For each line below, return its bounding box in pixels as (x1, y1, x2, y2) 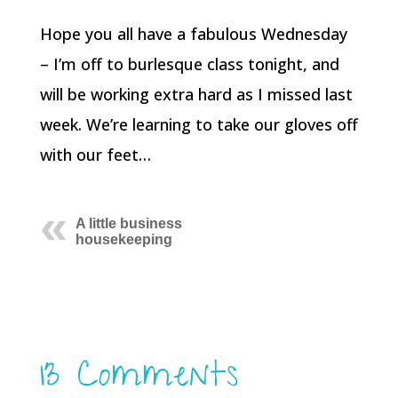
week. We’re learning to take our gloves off (39, 114, 358, 135)
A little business (75, 216, 182, 231)
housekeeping (75, 232, 172, 247)
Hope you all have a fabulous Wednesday (39, 23, 347, 44)
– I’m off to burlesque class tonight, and (39, 53, 339, 75)
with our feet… (39, 144, 151, 165)
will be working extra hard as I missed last (39, 84, 353, 105)
